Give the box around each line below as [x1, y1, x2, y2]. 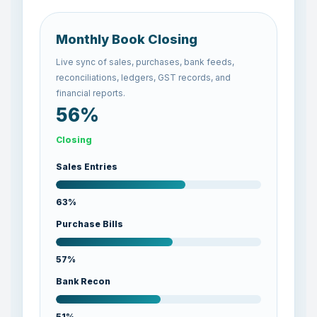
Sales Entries [56, 161, 117, 172]
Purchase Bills [56, 219, 123, 229]
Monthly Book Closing [56, 32, 197, 47]
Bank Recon [56, 276, 110, 287]
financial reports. [56, 88, 125, 98]
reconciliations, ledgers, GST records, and [56, 72, 231, 83]
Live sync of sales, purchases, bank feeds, [56, 57, 234, 67]
